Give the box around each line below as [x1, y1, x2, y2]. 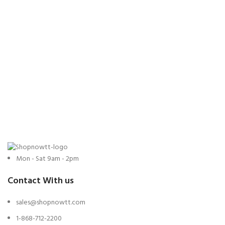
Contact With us [8, 173, 74, 188]
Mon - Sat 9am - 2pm [16, 153, 79, 165]
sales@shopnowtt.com [16, 196, 85, 208]
